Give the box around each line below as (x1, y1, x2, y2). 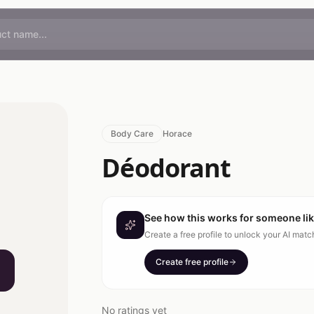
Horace (163, 128, 193, 139)
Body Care (111, 128, 154, 139)
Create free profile (156, 257, 229, 267)
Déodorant (102, 151, 231, 185)
